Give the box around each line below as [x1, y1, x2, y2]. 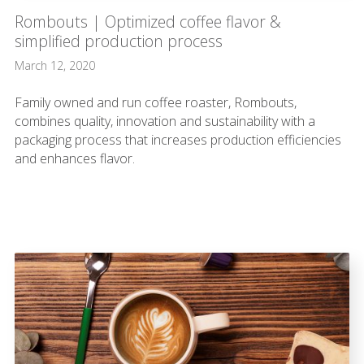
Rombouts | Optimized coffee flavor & [14, 10, 281, 32]
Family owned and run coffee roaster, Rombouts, [14, 93, 297, 111]
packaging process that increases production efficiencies [14, 130, 341, 149]
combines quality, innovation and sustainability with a [14, 111, 315, 130]
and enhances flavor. [14, 149, 135, 167]
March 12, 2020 [14, 57, 95, 73]
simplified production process [14, 29, 223, 52]
